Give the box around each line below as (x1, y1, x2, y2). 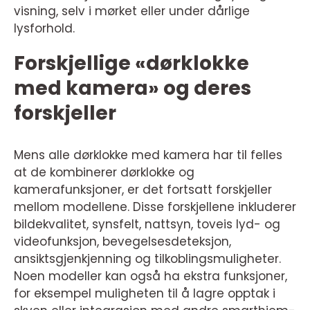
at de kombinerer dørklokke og (14, 164, 194, 181)
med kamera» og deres (14, 75, 251, 102)
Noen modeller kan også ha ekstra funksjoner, (14, 268, 287, 284)
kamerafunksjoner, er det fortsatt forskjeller (14, 181, 272, 198)
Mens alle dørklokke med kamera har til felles (14, 147, 282, 163)
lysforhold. (14, 20, 75, 37)
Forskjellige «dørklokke (14, 50, 249, 77)
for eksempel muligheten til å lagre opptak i (14, 285, 275, 302)
